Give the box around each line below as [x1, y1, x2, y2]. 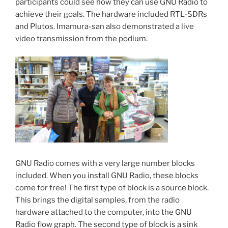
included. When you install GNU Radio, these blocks [15, 171, 198, 181]
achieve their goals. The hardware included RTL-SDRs [15, 10, 207, 19]
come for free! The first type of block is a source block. [15, 183, 209, 193]
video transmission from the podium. [15, 34, 148, 44]
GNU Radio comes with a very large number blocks [15, 159, 195, 168]
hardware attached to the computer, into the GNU [15, 208, 192, 217]
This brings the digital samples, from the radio [15, 195, 180, 205]
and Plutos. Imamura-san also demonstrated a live [15, 22, 194, 32]
